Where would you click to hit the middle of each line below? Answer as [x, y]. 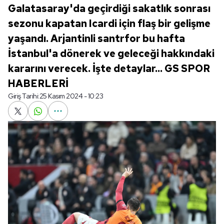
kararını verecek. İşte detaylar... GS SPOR [109, 68]
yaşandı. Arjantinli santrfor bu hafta [96, 38]
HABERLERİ [38, 83]
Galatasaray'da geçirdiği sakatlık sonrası [109, 8]
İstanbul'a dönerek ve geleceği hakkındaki [111, 53]
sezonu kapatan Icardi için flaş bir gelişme [109, 23]
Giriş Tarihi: [24, 96]
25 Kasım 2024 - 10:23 [71, 96]
